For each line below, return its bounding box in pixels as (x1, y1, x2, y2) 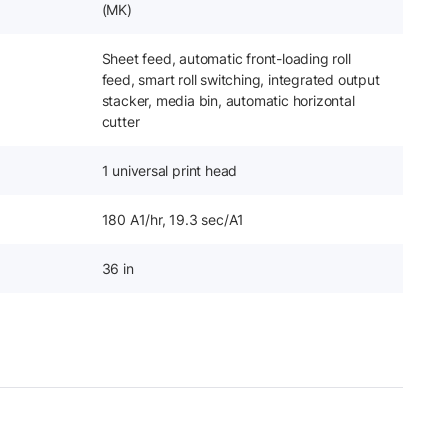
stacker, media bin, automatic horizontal (101, 91, 355, 109)
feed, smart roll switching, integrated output (101, 70, 380, 88)
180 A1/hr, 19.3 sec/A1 (101, 210, 245, 228)
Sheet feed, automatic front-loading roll (101, 49, 351, 67)
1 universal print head (101, 161, 238, 179)
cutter (101, 112, 140, 130)
